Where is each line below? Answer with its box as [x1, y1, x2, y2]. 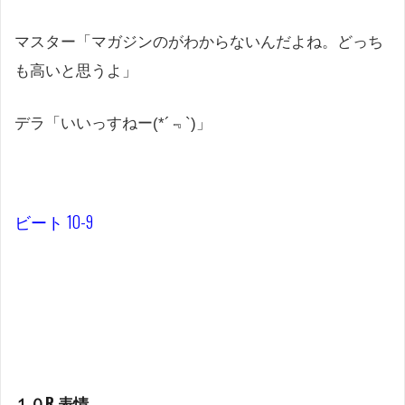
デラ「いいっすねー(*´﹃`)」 [14, 114, 212, 132]
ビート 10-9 [14, 209, 93, 233]
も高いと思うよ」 [14, 62, 137, 80]
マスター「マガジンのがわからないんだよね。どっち [14, 33, 383, 52]
